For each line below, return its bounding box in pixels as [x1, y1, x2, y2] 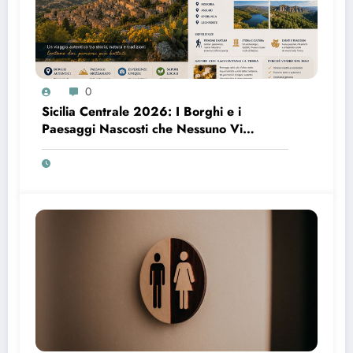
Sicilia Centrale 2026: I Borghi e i [42, 102, 241, 121]
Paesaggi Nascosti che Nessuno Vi [42, 119, 243, 138]
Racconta [42, 136, 95, 155]
